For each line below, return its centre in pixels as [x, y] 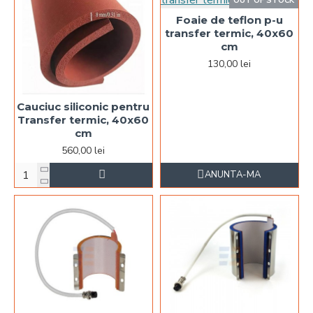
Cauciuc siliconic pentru [83, 107]
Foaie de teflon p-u [229, 20]
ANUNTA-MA [233, 175]
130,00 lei [230, 64]
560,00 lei [83, 151]
